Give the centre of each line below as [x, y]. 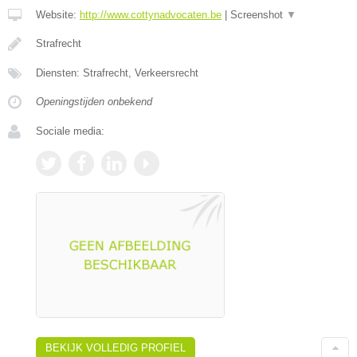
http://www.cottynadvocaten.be [151, 14]
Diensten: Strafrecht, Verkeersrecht [117, 73]
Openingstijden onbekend [94, 101]
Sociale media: [70, 131]
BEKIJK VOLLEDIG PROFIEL [116, 348]
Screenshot [258, 14]
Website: [58, 14]
